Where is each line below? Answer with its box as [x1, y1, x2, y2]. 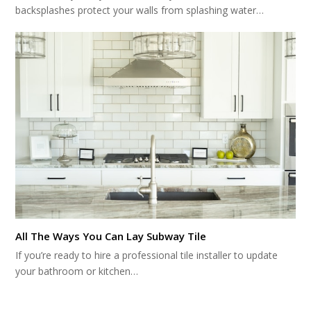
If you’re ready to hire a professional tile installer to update [15, 248, 278, 262]
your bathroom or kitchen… [15, 264, 139, 278]
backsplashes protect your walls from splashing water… [15, 3, 264, 17]
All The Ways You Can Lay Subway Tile [15, 228, 207, 243]
